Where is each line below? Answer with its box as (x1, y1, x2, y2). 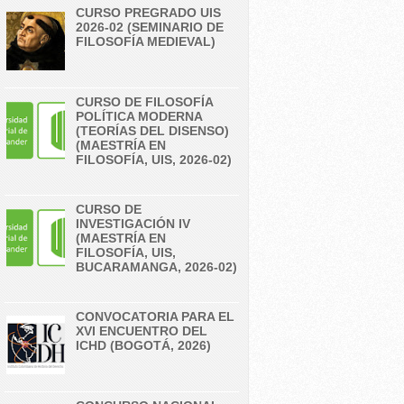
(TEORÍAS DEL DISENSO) (76, 124, 229, 138)
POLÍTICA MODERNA (76, 109, 202, 124)
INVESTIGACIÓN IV (76, 216, 190, 231)
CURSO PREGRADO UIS (76, 5, 221, 20)
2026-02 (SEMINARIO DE (76, 20, 224, 34)
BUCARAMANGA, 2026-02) (76, 260, 237, 274)
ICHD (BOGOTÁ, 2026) (76, 338, 211, 353)
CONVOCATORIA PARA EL (76, 309, 234, 324)
